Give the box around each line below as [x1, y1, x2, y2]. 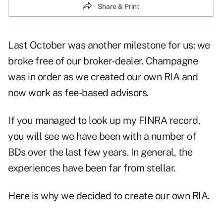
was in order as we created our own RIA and [8, 71, 198, 83]
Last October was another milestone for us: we [8, 39, 210, 52]
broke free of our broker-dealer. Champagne [8, 55, 198, 67]
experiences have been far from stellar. [8, 162, 175, 174]
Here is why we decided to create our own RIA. [8, 190, 210, 202]
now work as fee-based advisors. [8, 87, 149, 99]
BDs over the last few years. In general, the [8, 146, 192, 159]
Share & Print [98, 2, 139, 10]
